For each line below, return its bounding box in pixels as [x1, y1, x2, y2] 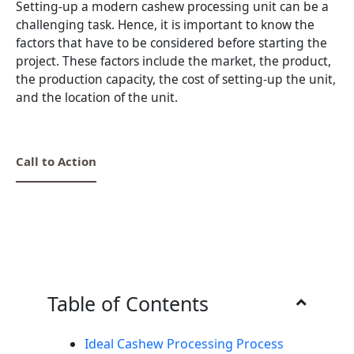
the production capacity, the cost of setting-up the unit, [16, 70, 336, 88]
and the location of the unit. [16, 88, 178, 106]
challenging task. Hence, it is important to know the [16, 16, 314, 33]
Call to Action [16, 153, 96, 169]
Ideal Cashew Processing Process [85, 334, 284, 352]
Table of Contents [47, 289, 209, 317]
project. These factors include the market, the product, [16, 52, 331, 70]
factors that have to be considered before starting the [16, 34, 327, 51]
